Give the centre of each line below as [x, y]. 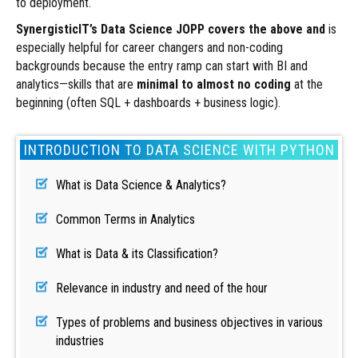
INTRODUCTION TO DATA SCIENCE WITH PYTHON [179, 150]
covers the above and [265, 29]
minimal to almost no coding [214, 84]
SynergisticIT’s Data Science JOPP [110, 29]
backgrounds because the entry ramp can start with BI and [162, 66]
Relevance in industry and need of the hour [162, 288]
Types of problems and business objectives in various [189, 322]
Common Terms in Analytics [125, 219]
